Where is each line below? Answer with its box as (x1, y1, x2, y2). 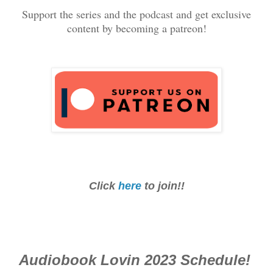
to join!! (144, 180, 185, 193)
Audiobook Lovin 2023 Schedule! (18, 251, 255, 268)
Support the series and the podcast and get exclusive (22, 7, 251, 22)
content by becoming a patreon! (66, 21, 207, 36)
